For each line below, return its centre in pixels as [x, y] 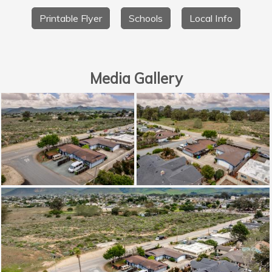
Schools [146, 19]
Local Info [211, 19]
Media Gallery [136, 78]
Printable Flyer [70, 19]
